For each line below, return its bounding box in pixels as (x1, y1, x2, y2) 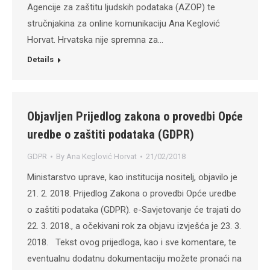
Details (27, 55, 54, 64)
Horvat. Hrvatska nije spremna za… (27, 34, 163, 45)
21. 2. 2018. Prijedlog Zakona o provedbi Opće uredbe (27, 188, 236, 199)
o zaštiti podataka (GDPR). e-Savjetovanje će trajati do (27, 204, 241, 215)
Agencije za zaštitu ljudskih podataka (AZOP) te (27, 2, 215, 13)
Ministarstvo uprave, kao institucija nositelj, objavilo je (27, 172, 237, 183)
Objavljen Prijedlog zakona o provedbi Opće (27, 109, 243, 124)
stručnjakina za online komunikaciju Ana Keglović (27, 18, 220, 29)
